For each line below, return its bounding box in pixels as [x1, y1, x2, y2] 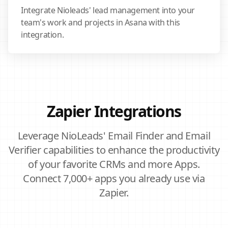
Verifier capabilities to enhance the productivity [8, 143, 220, 157]
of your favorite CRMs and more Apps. [28, 157, 200, 171]
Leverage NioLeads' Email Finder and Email [17, 129, 211, 142]
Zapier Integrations [47, 101, 181, 122]
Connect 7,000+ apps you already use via [23, 172, 205, 185]
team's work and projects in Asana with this [21, 17, 180, 28]
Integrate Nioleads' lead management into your [21, 5, 195, 16]
